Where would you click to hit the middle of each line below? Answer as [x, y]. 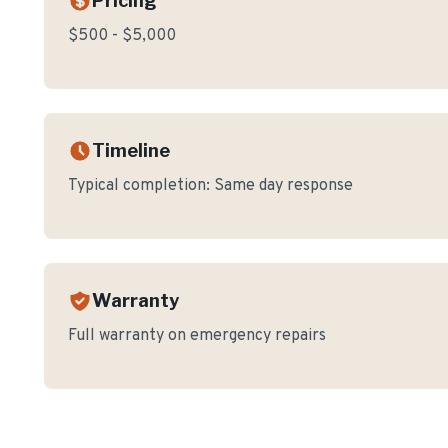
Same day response [283, 186]
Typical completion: [141, 186]
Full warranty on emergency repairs [197, 336]
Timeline [131, 150]
